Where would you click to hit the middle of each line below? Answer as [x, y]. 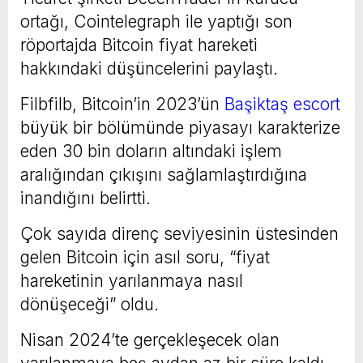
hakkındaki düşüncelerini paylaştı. [149, 68]
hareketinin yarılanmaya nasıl [132, 280]
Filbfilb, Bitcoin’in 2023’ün [122, 104]
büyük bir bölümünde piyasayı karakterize [180, 127]
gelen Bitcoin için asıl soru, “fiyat [145, 257]
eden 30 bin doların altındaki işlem [151, 151]
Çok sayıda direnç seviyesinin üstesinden [179, 233]
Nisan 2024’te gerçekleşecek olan [150, 340]
